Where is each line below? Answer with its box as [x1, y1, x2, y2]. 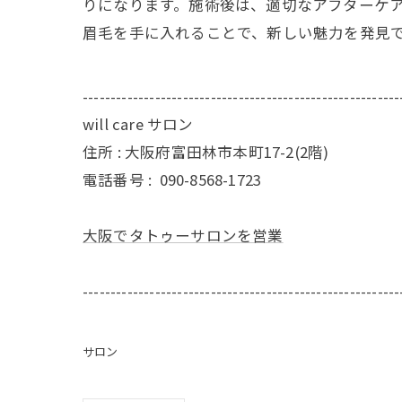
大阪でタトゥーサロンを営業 [83, 224, 284, 246]
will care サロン [83, 113, 194, 135]
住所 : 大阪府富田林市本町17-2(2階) [83, 141, 329, 162]
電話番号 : [83, 169, 160, 190]
